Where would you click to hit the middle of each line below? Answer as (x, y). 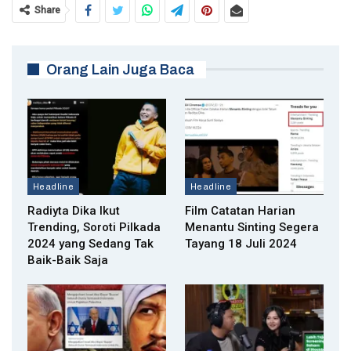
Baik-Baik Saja (68, 261)
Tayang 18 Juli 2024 (241, 244)
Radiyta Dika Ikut (74, 211)
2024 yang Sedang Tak (90, 244)
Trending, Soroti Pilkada (94, 228)
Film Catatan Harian (240, 211)
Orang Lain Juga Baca (120, 69)
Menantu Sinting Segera (252, 228)
